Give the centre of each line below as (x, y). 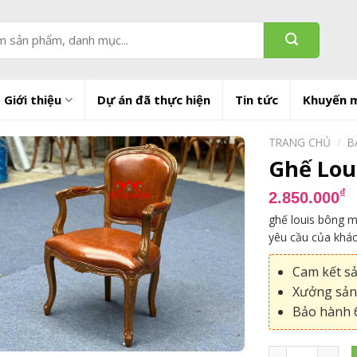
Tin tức (256, 100)
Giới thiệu (33, 100)
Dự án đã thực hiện (153, 100)
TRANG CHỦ (299, 142)
